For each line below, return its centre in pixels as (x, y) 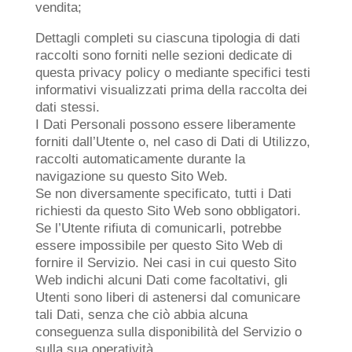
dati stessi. (67, 107)
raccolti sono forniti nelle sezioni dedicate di (163, 55)
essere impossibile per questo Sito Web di (159, 246)
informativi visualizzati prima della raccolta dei (171, 90)
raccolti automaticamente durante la (140, 159)
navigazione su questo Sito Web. (131, 176)
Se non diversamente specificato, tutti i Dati (163, 194)
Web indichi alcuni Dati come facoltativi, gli (161, 280)
